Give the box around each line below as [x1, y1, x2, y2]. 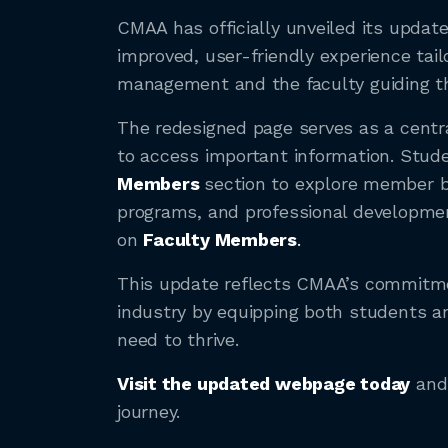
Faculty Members [143, 228, 298, 250]
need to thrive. [117, 328, 239, 350]
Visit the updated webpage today [117, 372, 411, 394]
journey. [117, 400, 181, 422]
